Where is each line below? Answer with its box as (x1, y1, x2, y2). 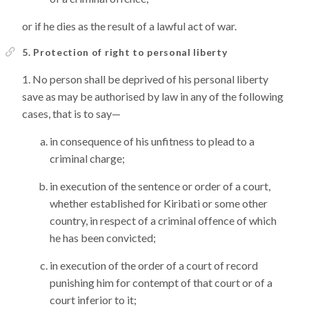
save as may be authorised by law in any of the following (22, 90, 283, 103)
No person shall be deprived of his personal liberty (32, 72, 268, 86)
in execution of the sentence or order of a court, (50, 179, 270, 192)
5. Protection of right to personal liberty (22, 46, 228, 58)
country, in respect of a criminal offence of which (50, 214, 277, 227)
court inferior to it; (50, 293, 137, 306)
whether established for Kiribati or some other (50, 197, 268, 210)
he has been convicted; (50, 231, 156, 244)
